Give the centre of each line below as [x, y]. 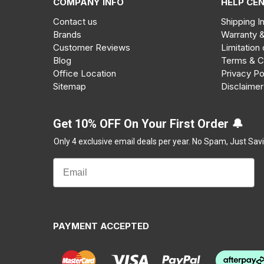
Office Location [85, 73]
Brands [67, 34]
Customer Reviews [92, 47]
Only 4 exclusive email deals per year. [123, 141]
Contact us [75, 21]
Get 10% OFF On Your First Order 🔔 [148, 123]
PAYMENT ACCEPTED [101, 226]
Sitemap [70, 86]
